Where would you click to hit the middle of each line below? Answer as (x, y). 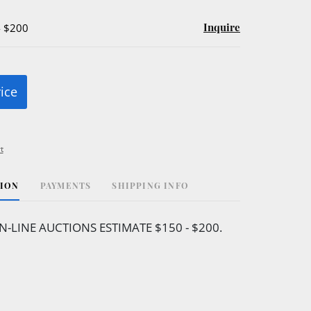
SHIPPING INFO (150, 185)
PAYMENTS (66, 185)
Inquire (222, 27)
